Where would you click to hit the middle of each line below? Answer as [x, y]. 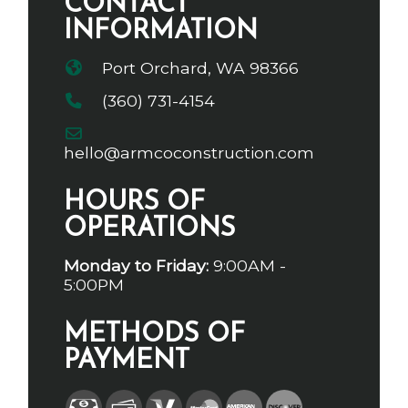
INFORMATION [161, 32]
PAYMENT [127, 362]
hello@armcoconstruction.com [189, 153]
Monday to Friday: [137, 266]
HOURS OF [135, 203]
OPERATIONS [150, 229]
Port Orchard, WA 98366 [199, 68]
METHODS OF [155, 335]
